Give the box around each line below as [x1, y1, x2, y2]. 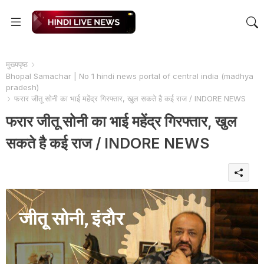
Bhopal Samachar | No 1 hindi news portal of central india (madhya [6, 71, 253, 81]
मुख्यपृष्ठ [6, 60, 28, 69]
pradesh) [6, 82, 39, 92]
